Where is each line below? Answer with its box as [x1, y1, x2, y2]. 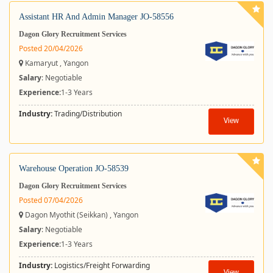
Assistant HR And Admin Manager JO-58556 [19, 12, 174, 21]
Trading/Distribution [52, 108, 122, 119]
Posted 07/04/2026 [19, 195, 83, 205]
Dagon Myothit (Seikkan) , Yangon [23, 210, 138, 220]
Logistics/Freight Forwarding [52, 260, 150, 271]
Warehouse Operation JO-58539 [19, 164, 129, 173]
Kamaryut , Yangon [23, 58, 88, 68]
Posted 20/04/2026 [19, 43, 83, 54]
